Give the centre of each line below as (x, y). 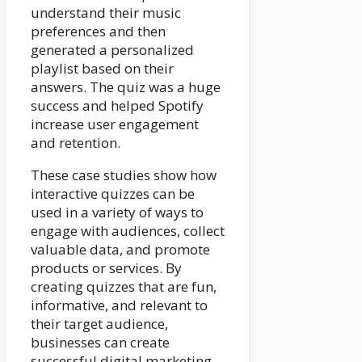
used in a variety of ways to (117, 213)
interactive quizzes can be (113, 194)
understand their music (106, 13)
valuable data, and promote (120, 250)
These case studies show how (124, 175)
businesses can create (100, 343)
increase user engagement (115, 124)
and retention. (76, 143)
